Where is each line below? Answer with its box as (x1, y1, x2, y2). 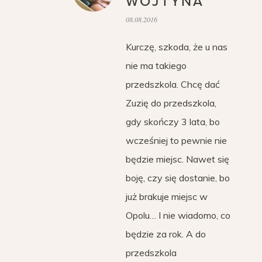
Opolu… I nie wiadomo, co (126, 209, 230, 221)
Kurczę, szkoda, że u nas (126, 41, 227, 53)
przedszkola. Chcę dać (126, 78, 220, 90)
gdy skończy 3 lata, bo (126, 116, 220, 127)
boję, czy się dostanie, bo (126, 172, 230, 184)
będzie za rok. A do (126, 228, 206, 240)
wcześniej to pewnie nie (126, 135, 227, 146)
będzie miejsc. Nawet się (126, 153, 229, 165)
